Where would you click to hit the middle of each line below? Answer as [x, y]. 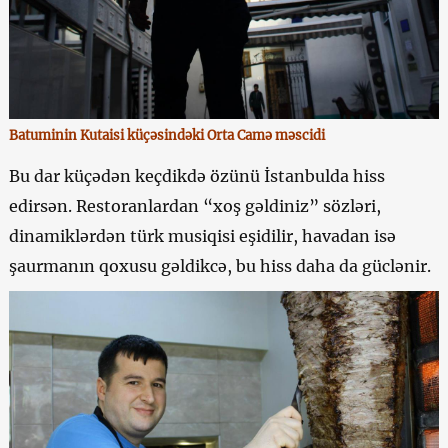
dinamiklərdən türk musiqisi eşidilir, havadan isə [202, 236]
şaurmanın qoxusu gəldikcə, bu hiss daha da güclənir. [219, 266]
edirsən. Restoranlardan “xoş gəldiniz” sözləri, [194, 206]
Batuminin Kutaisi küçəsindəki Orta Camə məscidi [166, 136]
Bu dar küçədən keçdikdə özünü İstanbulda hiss [196, 176]
